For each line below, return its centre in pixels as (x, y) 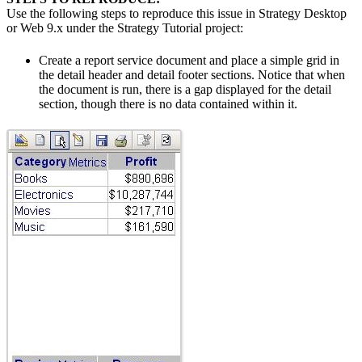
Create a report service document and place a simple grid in (189, 60)
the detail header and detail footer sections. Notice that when (192, 74)
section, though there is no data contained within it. (168, 103)
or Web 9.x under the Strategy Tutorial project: (125, 27)
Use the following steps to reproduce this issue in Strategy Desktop (177, 13)
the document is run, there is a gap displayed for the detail (185, 89)
